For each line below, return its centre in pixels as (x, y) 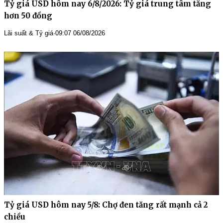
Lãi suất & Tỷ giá (29, 33)
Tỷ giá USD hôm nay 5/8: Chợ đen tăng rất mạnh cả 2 (106, 205)
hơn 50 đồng (28, 15)
